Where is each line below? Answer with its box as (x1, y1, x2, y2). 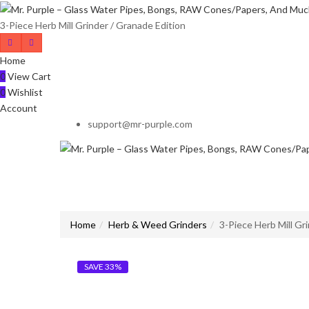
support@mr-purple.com (88, 117, 192, 130)
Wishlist (6, 86, 43, 98)
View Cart (6, 70, 51, 82)
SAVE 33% (84, 261, 121, 272)
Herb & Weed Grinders (108, 219, 207, 231)
